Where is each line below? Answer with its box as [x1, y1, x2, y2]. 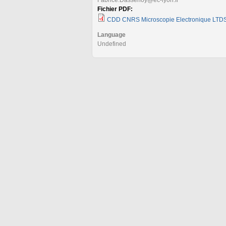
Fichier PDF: [97, 5, 134, 13]
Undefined [97, 40, 126, 47]
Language [97, 31, 126, 38]
